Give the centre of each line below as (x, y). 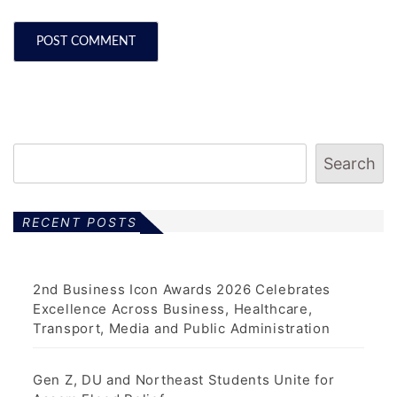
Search (350, 164)
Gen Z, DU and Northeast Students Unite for (184, 380)
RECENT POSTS (80, 222)
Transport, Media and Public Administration (182, 329)
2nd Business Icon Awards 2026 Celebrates (182, 290)
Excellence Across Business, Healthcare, (173, 309)
